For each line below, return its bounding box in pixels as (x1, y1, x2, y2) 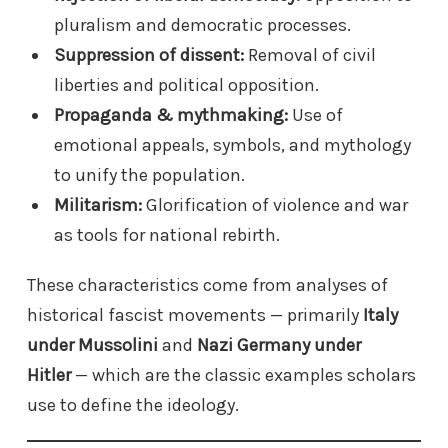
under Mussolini (27, 333, 158, 356)
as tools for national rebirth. (53, 223, 284, 246)
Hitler (27, 363, 71, 386)
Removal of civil (243, 43, 376, 66)
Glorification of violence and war (141, 193, 408, 216)
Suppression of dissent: (53, 43, 244, 66)
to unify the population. (53, 163, 245, 186)
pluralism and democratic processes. (53, 13, 351, 36)
